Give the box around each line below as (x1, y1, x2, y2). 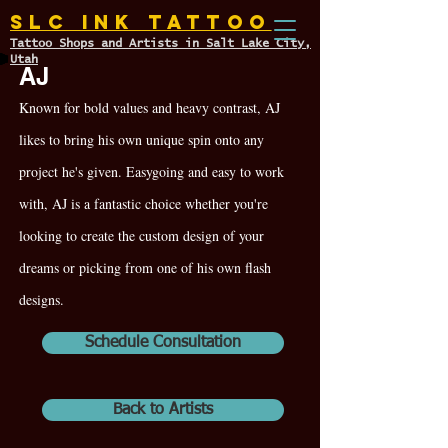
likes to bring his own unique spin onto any (19, 130, 264, 149)
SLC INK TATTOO (10, 10, 272, 34)
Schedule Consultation (85, 335, 241, 351)
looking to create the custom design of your (19, 226, 264, 245)
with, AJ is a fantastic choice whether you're (19, 194, 268, 213)
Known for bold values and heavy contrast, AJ (19, 98, 280, 117)
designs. (19, 290, 64, 309)
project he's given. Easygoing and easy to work (19, 162, 284, 181)
